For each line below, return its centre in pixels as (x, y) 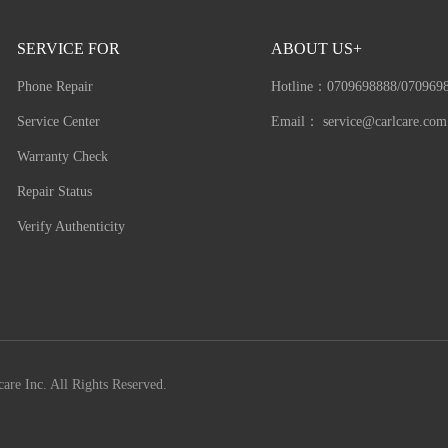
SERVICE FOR (69, 49)
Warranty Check (63, 157)
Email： (296, 122)
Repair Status (55, 192)
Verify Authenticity (71, 227)
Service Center (59, 122)
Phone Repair (55, 87)
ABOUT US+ (316, 49)
